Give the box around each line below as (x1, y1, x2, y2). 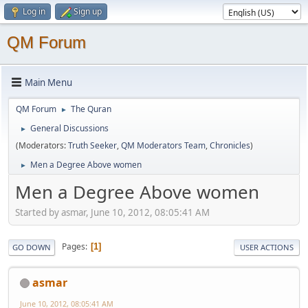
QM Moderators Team (121, 140, 206, 151)
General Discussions (30, 122, 109, 134)
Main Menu (25, 76, 72, 89)
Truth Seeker (68, 140, 117, 151)
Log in (23, 5, 45, 17)
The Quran (71, 103, 111, 115)
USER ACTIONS (240, 241, 294, 252)
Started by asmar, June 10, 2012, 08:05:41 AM (15, 206, 210, 219)
